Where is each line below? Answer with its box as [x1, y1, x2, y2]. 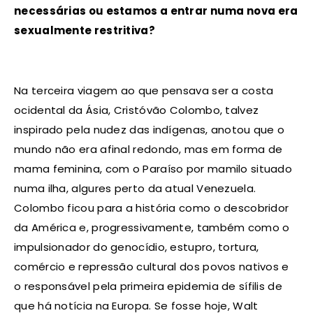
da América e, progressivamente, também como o [14, 220, 290, 235]
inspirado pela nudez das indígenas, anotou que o [14, 122, 285, 138]
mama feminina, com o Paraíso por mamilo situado [14, 161, 293, 177]
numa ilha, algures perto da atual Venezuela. [14, 181, 256, 196]
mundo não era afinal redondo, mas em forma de [14, 142, 283, 157]
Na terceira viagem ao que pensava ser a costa [14, 83, 274, 99]
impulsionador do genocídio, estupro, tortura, [14, 240, 259, 255]
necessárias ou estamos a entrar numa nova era [14, 3, 298, 19]
